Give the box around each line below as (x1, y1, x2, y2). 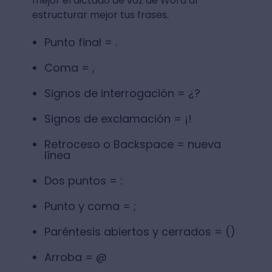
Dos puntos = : (44, 172, 123, 188)
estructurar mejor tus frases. (32, 7, 171, 22)
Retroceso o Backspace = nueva (44, 136, 221, 152)
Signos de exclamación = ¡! (44, 110, 192, 126)
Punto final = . (44, 34, 117, 50)
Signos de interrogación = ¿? (44, 85, 200, 101)
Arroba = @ (44, 249, 107, 265)
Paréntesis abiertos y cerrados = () (44, 223, 236, 239)
